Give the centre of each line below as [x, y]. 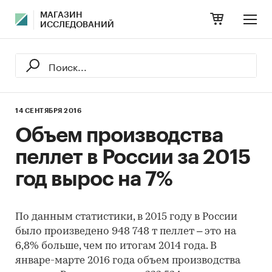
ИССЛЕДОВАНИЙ [77, 25]
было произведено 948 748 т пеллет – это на [126, 232]
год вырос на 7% [94, 179]
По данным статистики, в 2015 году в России [126, 217]
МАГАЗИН [61, 15]
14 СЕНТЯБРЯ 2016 [48, 111]
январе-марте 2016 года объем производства [128, 261]
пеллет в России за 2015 [133, 157]
